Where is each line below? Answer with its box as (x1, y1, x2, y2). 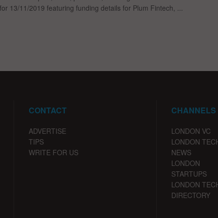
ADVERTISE (29, 126, 66, 136)
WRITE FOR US (29, 147, 78, 158)
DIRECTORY (171, 190, 210, 200)
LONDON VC (171, 126, 211, 136)
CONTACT (29, 105, 67, 116)
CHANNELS (171, 105, 216, 116)
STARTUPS (171, 169, 207, 179)
